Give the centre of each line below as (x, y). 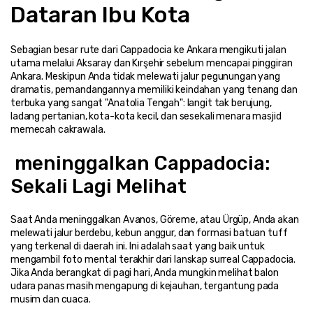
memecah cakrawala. (58, 129)
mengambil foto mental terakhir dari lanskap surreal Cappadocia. (153, 259)
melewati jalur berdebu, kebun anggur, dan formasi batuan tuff (149, 233)
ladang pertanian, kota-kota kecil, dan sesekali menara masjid (146, 116)
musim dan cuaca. (51, 299)
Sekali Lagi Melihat (99, 186)
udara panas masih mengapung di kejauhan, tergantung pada (145, 286)
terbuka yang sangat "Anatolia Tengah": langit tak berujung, (141, 103)
